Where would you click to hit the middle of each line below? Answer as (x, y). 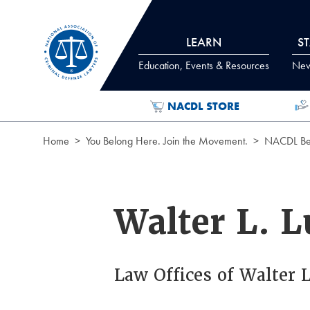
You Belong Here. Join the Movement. (167, 141)
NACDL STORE (203, 106)
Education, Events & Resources (204, 66)
